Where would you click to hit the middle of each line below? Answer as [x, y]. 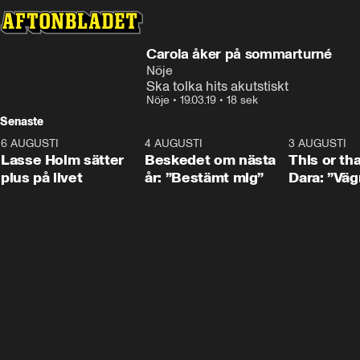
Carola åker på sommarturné [239, 54]
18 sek [242, 100]
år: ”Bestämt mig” [205, 178]
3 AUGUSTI [318, 143]
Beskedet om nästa [211, 160]
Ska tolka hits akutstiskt [217, 86]
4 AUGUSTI [174, 143]
